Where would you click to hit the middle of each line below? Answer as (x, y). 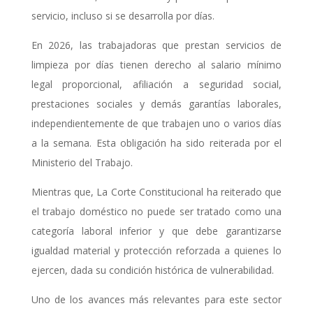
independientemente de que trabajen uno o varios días (156, 123)
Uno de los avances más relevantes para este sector (156, 299)
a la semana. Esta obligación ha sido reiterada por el (156, 143)
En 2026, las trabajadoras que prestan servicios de (156, 45)
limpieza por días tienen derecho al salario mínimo (156, 64)
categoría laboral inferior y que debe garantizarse (156, 231)
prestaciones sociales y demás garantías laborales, (156, 103)
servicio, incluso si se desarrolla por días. (123, 15)
